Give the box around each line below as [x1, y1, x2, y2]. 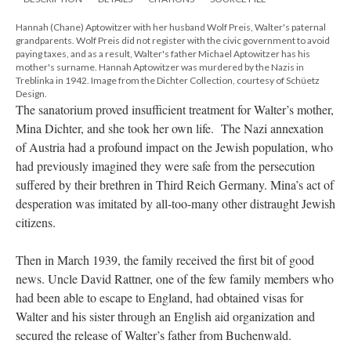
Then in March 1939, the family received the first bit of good [16, 251, 314, 269]
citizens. [16, 214, 56, 231]
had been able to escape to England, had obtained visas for [16, 289, 303, 306]
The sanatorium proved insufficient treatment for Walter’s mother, [16, 101, 334, 118]
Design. [16, 88, 47, 100]
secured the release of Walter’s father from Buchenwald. [16, 327, 291, 344]
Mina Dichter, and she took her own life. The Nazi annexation [16, 120, 324, 137]
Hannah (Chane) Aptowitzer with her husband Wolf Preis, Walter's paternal [16, 21, 326, 34]
